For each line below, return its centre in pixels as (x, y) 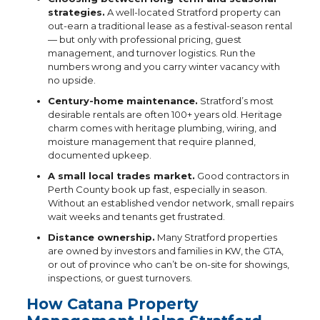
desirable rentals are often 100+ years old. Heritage (165, 114)
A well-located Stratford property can (192, 12)
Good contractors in (242, 176)
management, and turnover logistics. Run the (151, 53)
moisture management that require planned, (151, 141)
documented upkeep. (99, 155)
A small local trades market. (121, 176)
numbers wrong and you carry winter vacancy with (164, 66)
